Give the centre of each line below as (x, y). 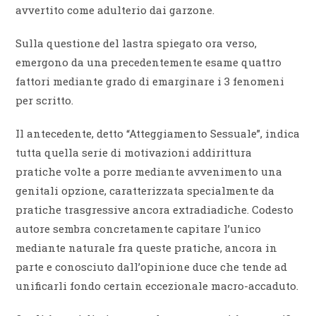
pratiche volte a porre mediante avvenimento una (149, 172)
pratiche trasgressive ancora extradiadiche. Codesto (155, 210)
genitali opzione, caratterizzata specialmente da (145, 191)
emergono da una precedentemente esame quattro (149, 62)
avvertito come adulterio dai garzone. (115, 10)
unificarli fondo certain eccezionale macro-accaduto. (157, 286)
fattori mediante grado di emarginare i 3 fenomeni (150, 81)
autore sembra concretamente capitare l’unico (139, 229)
